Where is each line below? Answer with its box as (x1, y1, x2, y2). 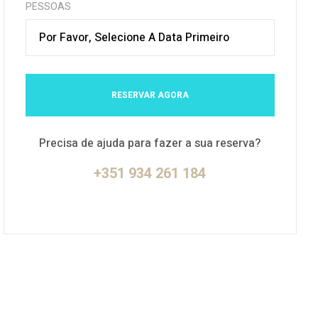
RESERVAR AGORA (111, 89, 189, 102)
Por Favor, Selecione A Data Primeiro (38, 29, 229, 46)
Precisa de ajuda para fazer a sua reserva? (39, 135, 261, 152)
